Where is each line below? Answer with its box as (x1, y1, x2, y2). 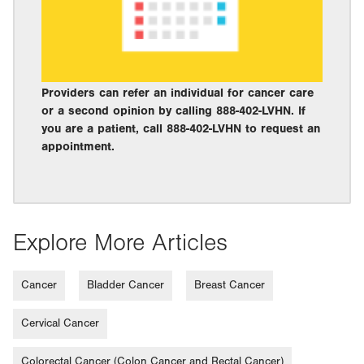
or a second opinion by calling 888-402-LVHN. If (41, 103, 305, 118)
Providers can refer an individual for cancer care (41, 85, 314, 100)
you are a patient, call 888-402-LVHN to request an (41, 121, 320, 136)
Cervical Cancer (21, 316, 99, 330)
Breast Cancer (194, 278, 265, 292)
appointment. (41, 139, 115, 154)
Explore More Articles (13, 228, 227, 257)
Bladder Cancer (87, 278, 164, 292)
